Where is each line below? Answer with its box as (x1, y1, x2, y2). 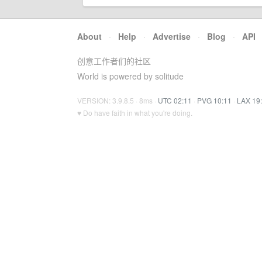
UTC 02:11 (158, 95, 192, 105)
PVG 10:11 (197, 95, 232, 105)
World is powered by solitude (77, 70, 184, 82)
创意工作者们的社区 (77, 55, 151, 67)
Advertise (153, 30, 191, 42)
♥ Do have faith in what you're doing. (77, 108, 192, 118)
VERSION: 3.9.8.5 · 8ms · (77, 95, 158, 105)
